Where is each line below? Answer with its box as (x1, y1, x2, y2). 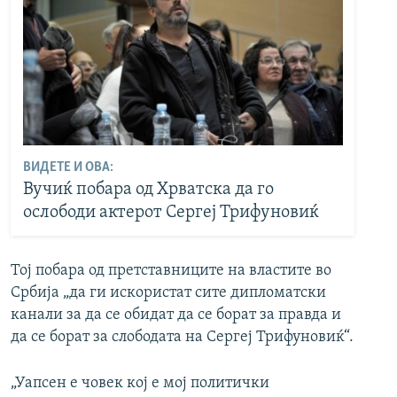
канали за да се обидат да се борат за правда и (11, 307, 341, 324)
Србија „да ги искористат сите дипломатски (11, 284, 326, 302)
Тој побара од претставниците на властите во (11, 262, 331, 280)
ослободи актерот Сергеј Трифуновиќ (22, 203, 319, 222)
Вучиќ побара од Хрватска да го (22, 180, 274, 198)
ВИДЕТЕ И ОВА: (22, 160, 113, 175)
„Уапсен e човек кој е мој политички (11, 375, 269, 393)
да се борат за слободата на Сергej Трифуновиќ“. (11, 329, 354, 346)
